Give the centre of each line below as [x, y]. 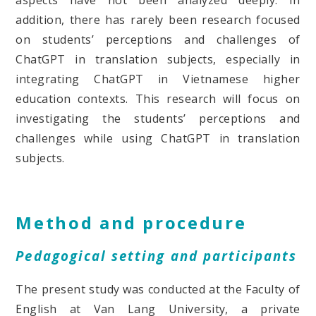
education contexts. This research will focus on [158, 98]
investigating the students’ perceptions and [158, 118]
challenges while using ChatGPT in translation [158, 138]
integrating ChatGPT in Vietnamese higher [158, 79]
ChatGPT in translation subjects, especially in [158, 59]
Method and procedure [131, 222]
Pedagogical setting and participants [157, 256]
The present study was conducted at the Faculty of [158, 290]
